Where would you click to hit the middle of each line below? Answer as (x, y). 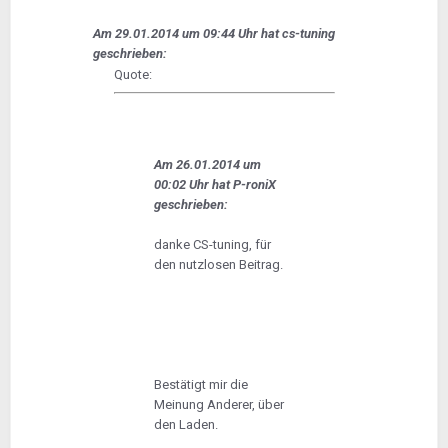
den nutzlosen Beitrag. (218, 264)
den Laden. (185, 424)
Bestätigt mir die (200, 384)
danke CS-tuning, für (212, 244)
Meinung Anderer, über (218, 404)
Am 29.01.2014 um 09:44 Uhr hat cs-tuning (213, 33)
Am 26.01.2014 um (207, 164)
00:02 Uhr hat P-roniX (214, 184)
